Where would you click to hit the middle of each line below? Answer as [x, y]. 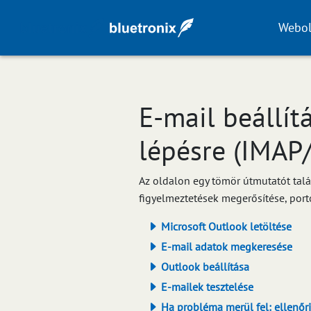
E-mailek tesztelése [206, 287]
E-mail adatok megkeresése [225, 246]
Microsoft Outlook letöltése [225, 226]
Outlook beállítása [204, 267]
